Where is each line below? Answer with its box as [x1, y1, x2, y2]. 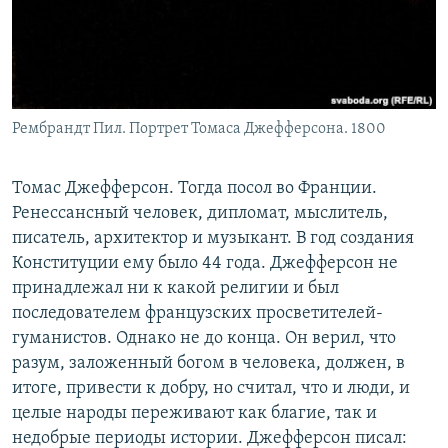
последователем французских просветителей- [12, 303, 383, 323]
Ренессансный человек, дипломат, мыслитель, [12, 203, 388, 223]
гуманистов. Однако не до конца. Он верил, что [12, 328, 396, 348]
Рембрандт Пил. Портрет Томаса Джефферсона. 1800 [12, 120, 386, 137]
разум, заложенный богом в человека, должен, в [12, 353, 405, 373]
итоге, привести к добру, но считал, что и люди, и [12, 378, 410, 398]
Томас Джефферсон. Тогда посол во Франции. [12, 178, 377, 198]
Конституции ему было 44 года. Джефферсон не [12, 253, 398, 273]
